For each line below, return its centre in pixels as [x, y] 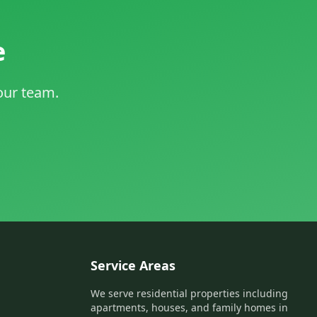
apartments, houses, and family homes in [189, 307]
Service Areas [133, 265]
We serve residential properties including [189, 293]
